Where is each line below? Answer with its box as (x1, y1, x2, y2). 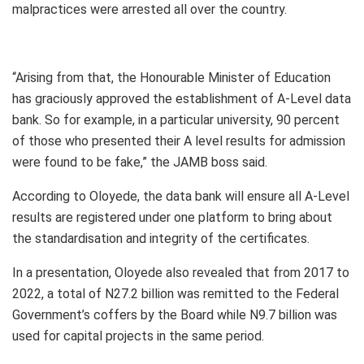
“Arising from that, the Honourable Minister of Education (12, 70, 331, 86)
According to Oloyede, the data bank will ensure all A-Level (12, 188, 349, 205)
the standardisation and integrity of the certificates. (12, 231, 310, 247)
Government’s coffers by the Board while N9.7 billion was (12, 307, 337, 323)
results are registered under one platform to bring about (12, 210, 332, 226)
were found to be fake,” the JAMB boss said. (12, 154, 267, 171)
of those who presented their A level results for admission (12, 133, 345, 149)
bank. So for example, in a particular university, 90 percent (12, 112, 340, 128)
